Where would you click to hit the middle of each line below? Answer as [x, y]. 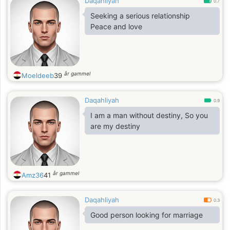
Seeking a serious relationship [141, 16]
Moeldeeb [38, 75]
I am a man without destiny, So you [149, 115]
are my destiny [115, 126]
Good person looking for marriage [147, 215]
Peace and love [116, 26]
